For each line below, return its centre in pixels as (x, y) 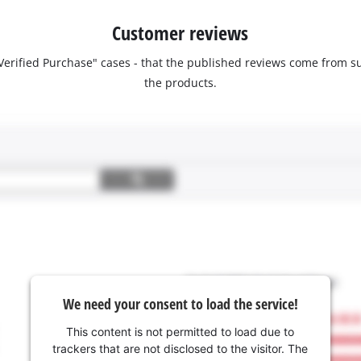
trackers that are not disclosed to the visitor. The (180, 349)
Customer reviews (180, 32)
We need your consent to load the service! (180, 304)
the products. (180, 82)
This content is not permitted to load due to (180, 332)
